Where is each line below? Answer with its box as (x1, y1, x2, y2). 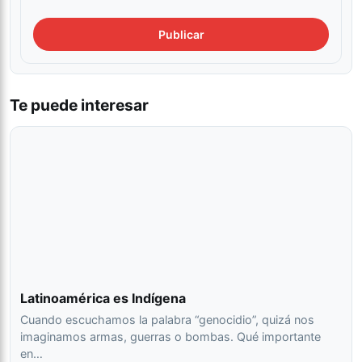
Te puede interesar (10, 95, 149, 115)
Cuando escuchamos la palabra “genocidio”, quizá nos (20, 313, 314, 326)
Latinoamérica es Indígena (20, 290, 186, 306)
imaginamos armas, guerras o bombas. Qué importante (20, 330, 321, 343)
